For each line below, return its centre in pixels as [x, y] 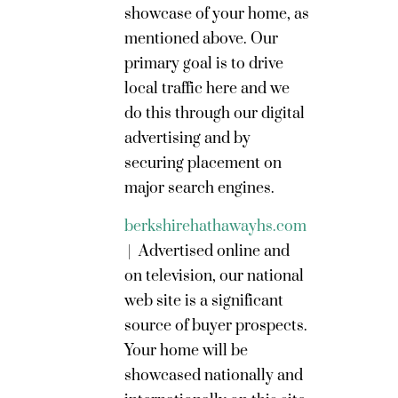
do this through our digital [215, 114]
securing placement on [203, 163]
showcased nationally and [214, 376]
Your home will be [186, 351]
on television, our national [214, 276]
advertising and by [187, 139]
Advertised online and [214, 251]
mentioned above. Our [201, 39]
